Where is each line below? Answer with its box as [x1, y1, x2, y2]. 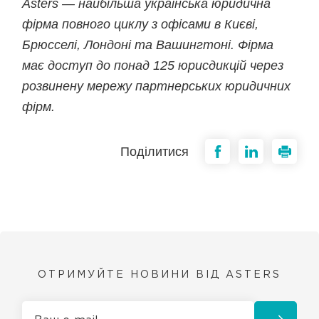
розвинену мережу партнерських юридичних [22, 79, 291, 93]
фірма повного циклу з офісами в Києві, [22, 17, 259, 31]
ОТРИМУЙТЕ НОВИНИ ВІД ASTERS [38, 271, 281, 279]
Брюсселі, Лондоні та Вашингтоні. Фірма [22, 38, 274, 52]
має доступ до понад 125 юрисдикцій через [22, 58, 284, 73]
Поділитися [120, 144, 189, 159]
